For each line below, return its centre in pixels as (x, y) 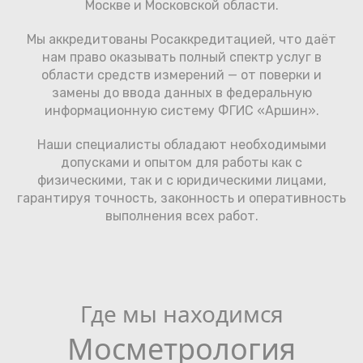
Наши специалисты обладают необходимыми (181, 145)
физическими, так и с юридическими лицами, (181, 181)
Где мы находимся (181, 314)
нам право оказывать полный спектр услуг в (181, 58)
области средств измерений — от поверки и (181, 75)
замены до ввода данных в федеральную (181, 93)
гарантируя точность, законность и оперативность (181, 199)
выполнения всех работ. (181, 216)
